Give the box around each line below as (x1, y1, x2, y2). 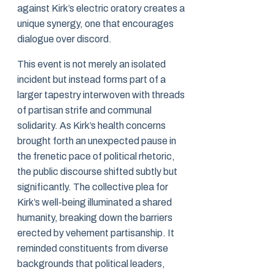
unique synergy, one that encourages (17, 18, 174, 29)
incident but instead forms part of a (17, 74, 166, 85)
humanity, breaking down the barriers (17, 212, 172, 223)
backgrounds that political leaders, (17, 258, 165, 269)
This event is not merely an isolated (17, 59, 166, 70)
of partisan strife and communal (17, 105, 152, 116)
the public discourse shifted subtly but (17, 166, 177, 177)
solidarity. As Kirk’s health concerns (17, 120, 166, 131)
